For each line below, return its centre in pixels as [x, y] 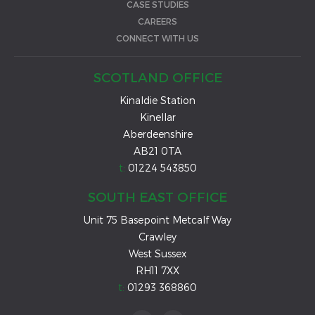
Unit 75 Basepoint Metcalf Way [157, 219]
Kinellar [157, 117]
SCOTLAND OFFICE [157, 77]
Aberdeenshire [157, 134]
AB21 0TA [157, 150]
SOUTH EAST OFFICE [157, 196]
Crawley [157, 236]
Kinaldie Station [157, 100]
